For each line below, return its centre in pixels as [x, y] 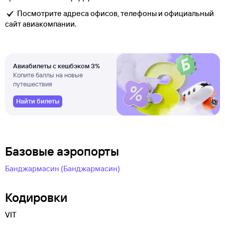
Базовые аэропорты [62, 151]
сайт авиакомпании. [41, 24]
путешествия [33, 84]
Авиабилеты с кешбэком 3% [57, 66]
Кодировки [36, 198]
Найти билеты [38, 101]
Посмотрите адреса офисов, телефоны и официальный [116, 14]
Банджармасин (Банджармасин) [63, 169]
